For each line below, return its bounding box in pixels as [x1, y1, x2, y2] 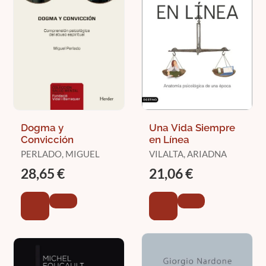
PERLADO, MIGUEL [21, 148, 100, 160]
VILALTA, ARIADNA [148, 148, 227, 160]
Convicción [21, 134, 74, 146]
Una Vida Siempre [148, 122, 235, 134]
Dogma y [21, 122, 64, 134]
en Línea [148, 134, 189, 146]
